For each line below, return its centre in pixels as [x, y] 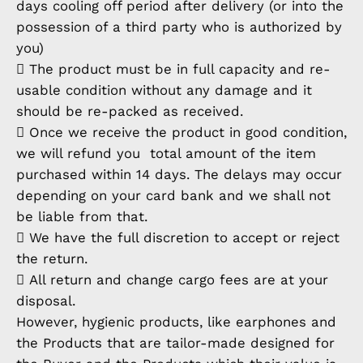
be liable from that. [82, 216]
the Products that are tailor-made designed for [175, 342]
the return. [52, 258]
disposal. [46, 300]
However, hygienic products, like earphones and [176, 321]
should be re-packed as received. [130, 111]
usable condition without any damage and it [164, 90]
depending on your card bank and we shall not [173, 195]
